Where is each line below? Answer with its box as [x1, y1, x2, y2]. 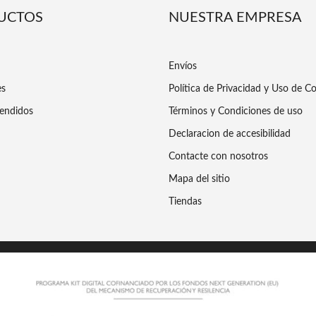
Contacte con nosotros [169, 152, 268, 162]
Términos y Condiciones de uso [169, 107, 303, 117]
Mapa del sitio [169, 174, 230, 185]
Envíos [169, 61, 197, 72]
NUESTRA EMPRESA [169, 11, 302, 25]
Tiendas [169, 197, 202, 207]
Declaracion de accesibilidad [169, 129, 291, 140]
